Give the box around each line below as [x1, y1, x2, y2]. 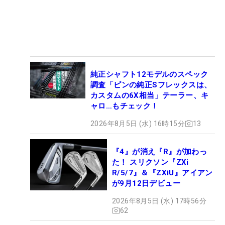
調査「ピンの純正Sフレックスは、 [90, 80, 212, 89]
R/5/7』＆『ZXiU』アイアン [112, 168, 213, 177]
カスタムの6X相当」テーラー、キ [90, 90, 209, 100]
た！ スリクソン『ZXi [112, 157, 189, 167]
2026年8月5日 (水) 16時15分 [90, 119, 185, 128]
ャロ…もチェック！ [90, 101, 159, 110]
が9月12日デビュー [112, 178, 180, 188]
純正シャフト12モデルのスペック [90, 69, 208, 79]
